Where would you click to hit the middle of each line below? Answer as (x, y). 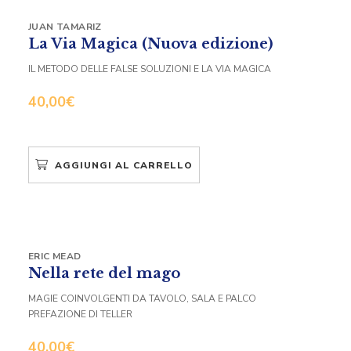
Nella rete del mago (104, 273)
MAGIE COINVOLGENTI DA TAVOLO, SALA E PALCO (142, 298)
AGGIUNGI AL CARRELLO (124, 165)
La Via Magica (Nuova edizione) (150, 43)
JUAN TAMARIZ (65, 26)
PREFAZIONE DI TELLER (80, 314)
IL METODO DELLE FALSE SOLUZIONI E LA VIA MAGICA (150, 69)
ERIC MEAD (55, 256)
